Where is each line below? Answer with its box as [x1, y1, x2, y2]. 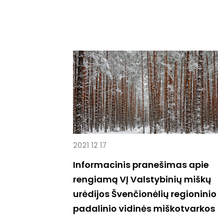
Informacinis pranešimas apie [73, 158, 209, 171]
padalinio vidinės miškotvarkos [73, 202, 215, 215]
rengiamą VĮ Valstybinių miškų [73, 173, 211, 185]
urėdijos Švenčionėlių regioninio [73, 187, 217, 200]
